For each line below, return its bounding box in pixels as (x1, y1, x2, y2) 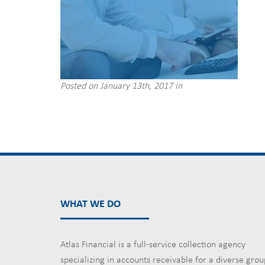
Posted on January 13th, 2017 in (60, 82, 182, 91)
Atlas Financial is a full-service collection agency (60, 240, 245, 250)
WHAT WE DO (60, 199, 121, 210)
